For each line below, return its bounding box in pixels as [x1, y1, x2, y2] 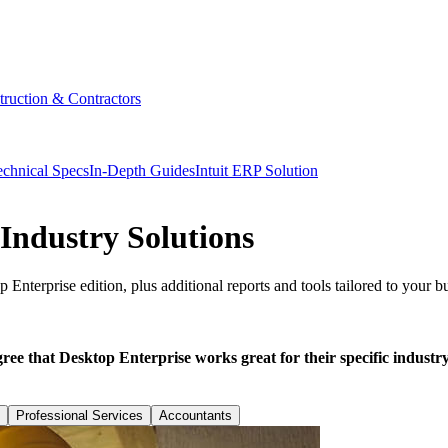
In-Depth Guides [89, 161, 195, 179]
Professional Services [16, 407, 143, 423]
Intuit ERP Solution [195, 161, 318, 179]
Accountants [159, 407, 232, 423]
